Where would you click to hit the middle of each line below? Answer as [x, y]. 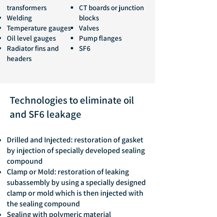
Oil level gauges [31, 38]
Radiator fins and [33, 48]
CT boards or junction [111, 8]
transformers [27, 8]
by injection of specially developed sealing [76, 150]
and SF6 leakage [46, 114]
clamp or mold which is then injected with [75, 193]
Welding [19, 18]
